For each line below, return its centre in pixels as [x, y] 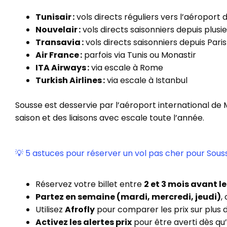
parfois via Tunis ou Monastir [139, 55]
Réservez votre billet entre [90, 184]
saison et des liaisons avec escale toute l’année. [110, 118]
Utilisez [50, 210]
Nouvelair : [58, 30]
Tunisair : [55, 17]
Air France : [59, 55]
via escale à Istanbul [146, 80]
